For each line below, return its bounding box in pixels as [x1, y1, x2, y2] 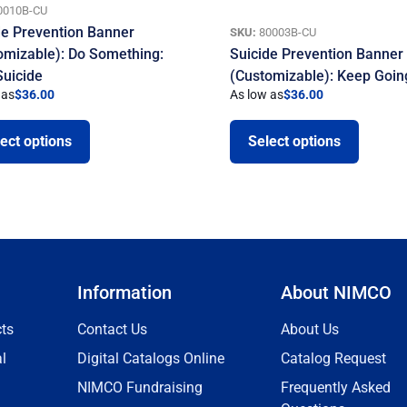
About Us [281, 321, 339, 338]
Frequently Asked [281, 379, 391, 396]
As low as [230, 87, 284, 104]
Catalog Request [281, 350, 386, 367]
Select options [248, 132, 342, 150]
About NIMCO [281, 282, 392, 303]
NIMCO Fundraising [77, 379, 203, 396]
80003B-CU [256, 25, 317, 40]
